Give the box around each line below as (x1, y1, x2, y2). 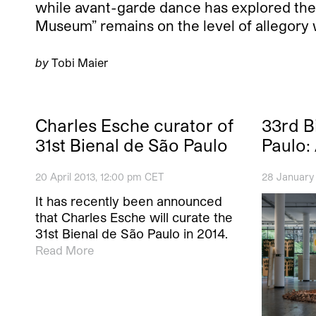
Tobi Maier (49, 56, 108, 70)
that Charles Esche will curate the (35, 209, 233, 226)
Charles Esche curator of (35, 115, 233, 136)
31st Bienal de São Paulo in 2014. (35, 226, 228, 242)
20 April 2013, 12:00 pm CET (35, 171, 164, 183)
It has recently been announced (35, 193, 222, 209)
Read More (35, 243, 94, 257)
